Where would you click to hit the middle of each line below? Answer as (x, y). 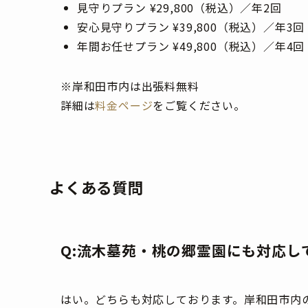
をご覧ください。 (199, 106)
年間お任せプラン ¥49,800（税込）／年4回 (191, 46)
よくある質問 (97, 187)
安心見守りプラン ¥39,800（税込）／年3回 (191, 27)
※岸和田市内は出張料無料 (130, 86)
